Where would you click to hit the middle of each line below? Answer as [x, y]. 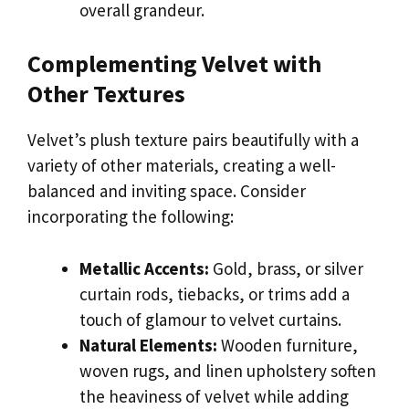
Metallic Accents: [144, 268]
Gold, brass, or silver [286, 268]
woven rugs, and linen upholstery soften [228, 370]
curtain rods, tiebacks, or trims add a [215, 294]
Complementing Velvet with [174, 64]
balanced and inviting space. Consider [167, 191]
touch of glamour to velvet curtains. [210, 319]
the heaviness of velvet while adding [214, 396]
